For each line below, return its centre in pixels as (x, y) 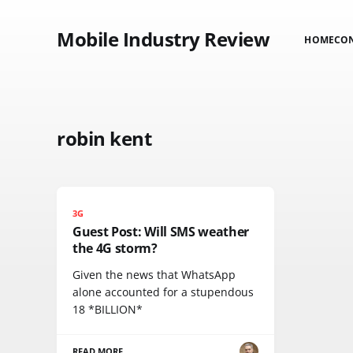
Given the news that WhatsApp (154, 275)
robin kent (104, 138)
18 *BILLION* (108, 309)
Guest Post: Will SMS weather (161, 232)
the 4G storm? (115, 248)
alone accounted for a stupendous (163, 292)
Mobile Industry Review (163, 39)
